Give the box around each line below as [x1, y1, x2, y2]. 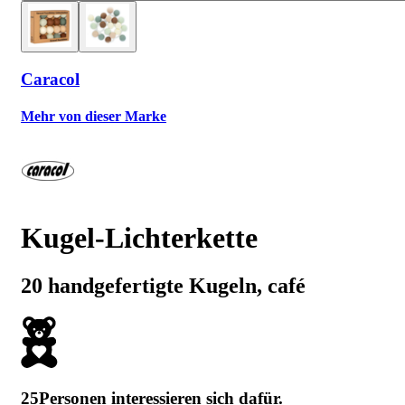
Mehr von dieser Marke [21, 108, 166, 124]
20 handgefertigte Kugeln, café [21, 274, 306, 298]
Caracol [21, 69, 80, 89]
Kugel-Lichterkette [21, 221, 258, 254]
